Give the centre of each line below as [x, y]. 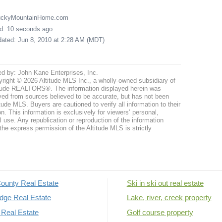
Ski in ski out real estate [165, 183]
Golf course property [160, 213]
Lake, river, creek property [169, 198]
